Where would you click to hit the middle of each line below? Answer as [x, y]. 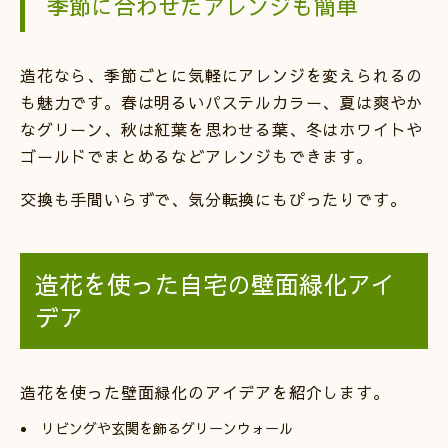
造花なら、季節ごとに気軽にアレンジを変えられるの [222, 74]
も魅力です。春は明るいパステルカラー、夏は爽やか [222, 101]
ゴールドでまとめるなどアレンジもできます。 [196, 155]
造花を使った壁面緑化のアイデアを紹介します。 [205, 391]
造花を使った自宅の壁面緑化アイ [215, 283]
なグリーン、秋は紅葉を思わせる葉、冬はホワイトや [222, 128]
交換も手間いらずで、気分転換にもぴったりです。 [213, 198]
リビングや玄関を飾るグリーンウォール [167, 427]
